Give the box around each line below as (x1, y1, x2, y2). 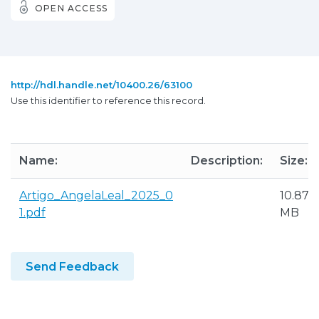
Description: (191, 154, 263, 167)
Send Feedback (26, 260, 119, 273)
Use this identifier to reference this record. (11, 95, 206, 106)
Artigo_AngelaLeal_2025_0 (19, 189, 173, 202)
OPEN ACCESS (35, 3, 108, 14)
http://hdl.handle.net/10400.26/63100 (11, 79, 192, 90)
